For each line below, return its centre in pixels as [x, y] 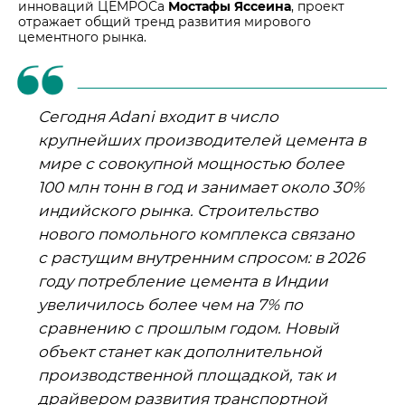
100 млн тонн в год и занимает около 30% [202, 187]
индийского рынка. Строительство [179, 210]
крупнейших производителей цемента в [202, 140]
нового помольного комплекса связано [197, 234]
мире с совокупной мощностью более [192, 163]
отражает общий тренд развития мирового [165, 21]
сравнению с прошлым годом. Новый [189, 328]
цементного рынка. [82, 37]
